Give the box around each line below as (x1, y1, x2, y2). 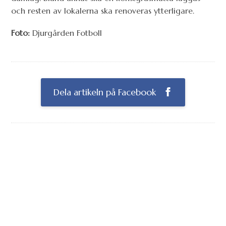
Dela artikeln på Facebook (53, 86, 158, 98)
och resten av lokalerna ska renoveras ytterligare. (11, 6, 195, 16)
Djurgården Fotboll (30, 28, 102, 38)
